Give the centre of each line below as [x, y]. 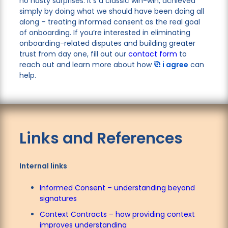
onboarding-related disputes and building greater [107, 43]
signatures [58, 199]
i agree [174, 64]
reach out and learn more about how [86, 64]
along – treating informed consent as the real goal [109, 22]
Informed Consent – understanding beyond [117, 188]
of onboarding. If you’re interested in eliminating [105, 32]
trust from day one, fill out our [74, 54]
